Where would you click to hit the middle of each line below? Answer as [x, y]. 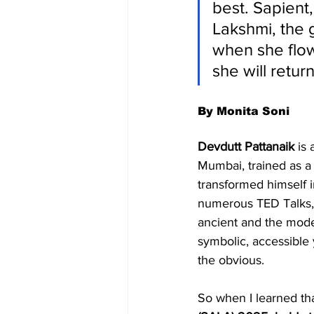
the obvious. [231, 260]
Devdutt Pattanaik [246, 146]
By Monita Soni [244, 111]
